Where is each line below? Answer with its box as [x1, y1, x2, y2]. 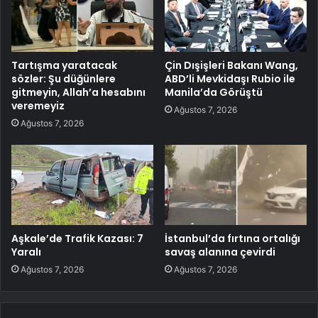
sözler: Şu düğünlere [11, 72, 116, 87]
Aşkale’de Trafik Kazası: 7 [11, 231, 143, 246]
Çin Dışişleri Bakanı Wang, [165, 58, 298, 73]
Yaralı [11, 245, 41, 260]
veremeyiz [11, 99, 65, 114]
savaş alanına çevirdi [165, 245, 275, 260]
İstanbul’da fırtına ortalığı [165, 231, 300, 246]
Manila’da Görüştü [165, 85, 263, 100]
